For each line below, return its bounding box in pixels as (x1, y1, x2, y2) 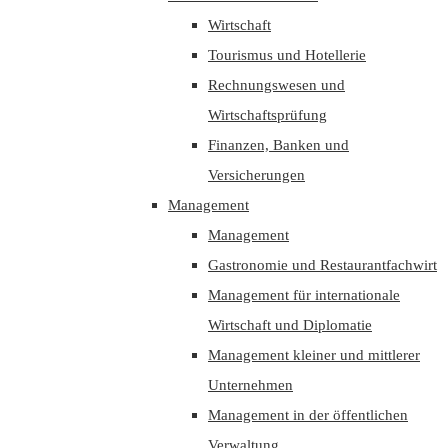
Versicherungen (208, 167, 305, 183)
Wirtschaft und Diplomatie (208, 317, 372, 333)
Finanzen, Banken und (208, 137, 349, 153)
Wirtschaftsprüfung (208, 107, 327, 123)
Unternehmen (208, 377, 293, 393)
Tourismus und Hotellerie (208, 47, 366, 63)
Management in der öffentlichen (208, 407, 408, 423)
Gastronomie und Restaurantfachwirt (208, 257, 437, 273)
